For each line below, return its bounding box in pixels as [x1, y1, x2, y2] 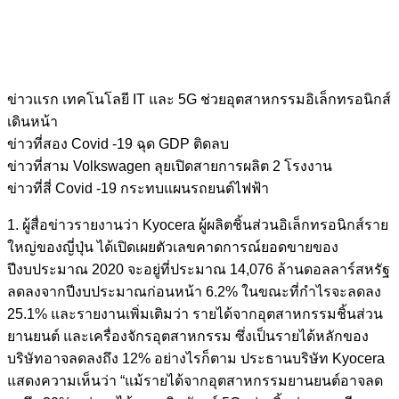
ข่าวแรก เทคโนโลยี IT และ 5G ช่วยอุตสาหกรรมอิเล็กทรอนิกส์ [7, 92, 391, 108]
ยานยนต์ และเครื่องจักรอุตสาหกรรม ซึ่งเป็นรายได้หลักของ [7, 329, 369, 345]
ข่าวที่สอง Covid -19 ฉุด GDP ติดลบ [7, 136, 229, 152]
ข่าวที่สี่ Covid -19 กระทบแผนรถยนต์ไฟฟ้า [7, 181, 269, 197]
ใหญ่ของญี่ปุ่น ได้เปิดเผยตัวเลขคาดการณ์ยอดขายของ [7, 240, 338, 256]
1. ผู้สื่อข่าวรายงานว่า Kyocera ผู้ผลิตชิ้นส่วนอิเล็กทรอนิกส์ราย [7, 217, 388, 233]
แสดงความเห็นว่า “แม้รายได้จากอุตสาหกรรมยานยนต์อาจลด [7, 373, 383, 389]
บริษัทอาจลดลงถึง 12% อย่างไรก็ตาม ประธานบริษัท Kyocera [7, 351, 385, 367]
